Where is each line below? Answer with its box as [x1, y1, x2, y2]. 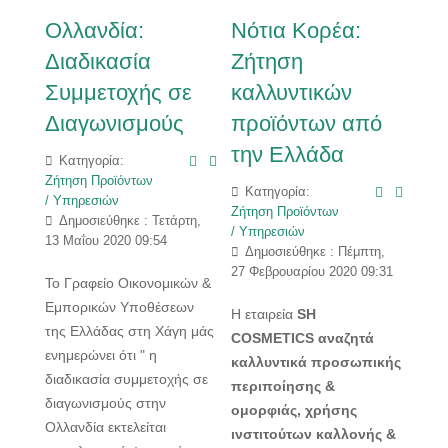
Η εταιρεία [231, 306, 298, 323]
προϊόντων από [231, 110, 383, 136]
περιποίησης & [231, 378, 336, 395]
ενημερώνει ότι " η [45, 347, 161, 364]
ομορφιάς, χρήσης [231, 402, 358, 419]
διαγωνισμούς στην [45, 395, 166, 412]
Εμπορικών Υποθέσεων [45, 299, 194, 316]
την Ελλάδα [231, 141, 345, 167]
